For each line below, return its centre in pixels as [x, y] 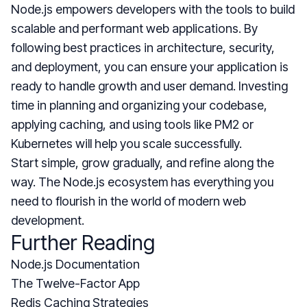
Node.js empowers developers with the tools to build [153, 9]
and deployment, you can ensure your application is [150, 66]
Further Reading [83, 242]
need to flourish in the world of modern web [128, 201]
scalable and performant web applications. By [134, 28]
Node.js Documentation [75, 264]
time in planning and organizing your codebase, [139, 105]
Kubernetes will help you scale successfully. [126, 143]
